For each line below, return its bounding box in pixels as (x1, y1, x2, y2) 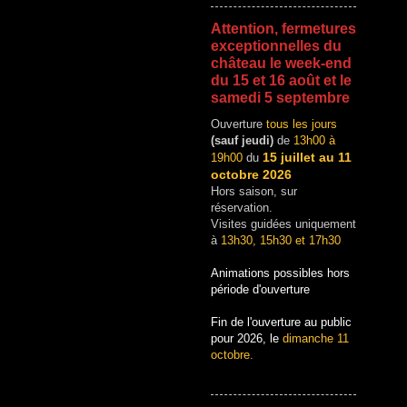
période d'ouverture (211, 282, 310, 296)
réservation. (211, 200, 273, 214)
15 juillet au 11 (263, 149, 352, 164)
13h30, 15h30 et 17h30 (221, 233, 341, 247)
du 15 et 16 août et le (211, 72, 352, 88)
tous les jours (266, 116, 337, 131)
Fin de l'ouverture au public (211, 314, 352, 329)
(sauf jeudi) (211, 133, 273, 147)
